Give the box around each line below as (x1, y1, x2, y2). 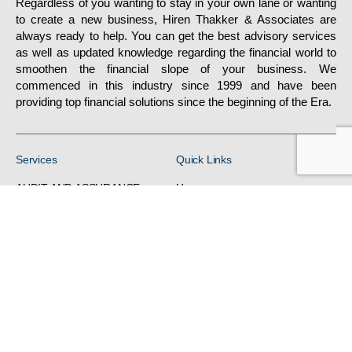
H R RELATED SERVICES (16, 262, 141, 275)
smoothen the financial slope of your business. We (16, 62, 336, 76)
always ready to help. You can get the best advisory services (16, 29, 336, 43)
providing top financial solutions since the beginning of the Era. (16, 95, 332, 109)
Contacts (176, 269, 219, 283)
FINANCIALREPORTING (16, 225, 136, 239)
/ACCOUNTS (16, 240, 79, 253)
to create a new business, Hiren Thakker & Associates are (16, 13, 336, 27)
